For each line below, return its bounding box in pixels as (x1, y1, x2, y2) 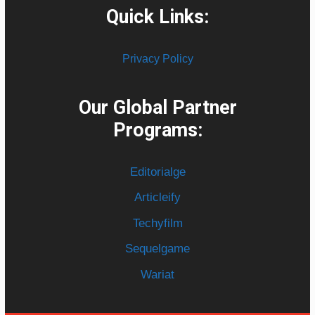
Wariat (141, 267, 174, 281)
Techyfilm (132, 216, 183, 230)
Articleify (134, 191, 181, 205)
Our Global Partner (78, 96, 237, 119)
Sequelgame (125, 242, 190, 256)
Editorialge (129, 165, 186, 179)
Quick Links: (106, 5, 209, 28)
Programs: (112, 118, 202, 141)
